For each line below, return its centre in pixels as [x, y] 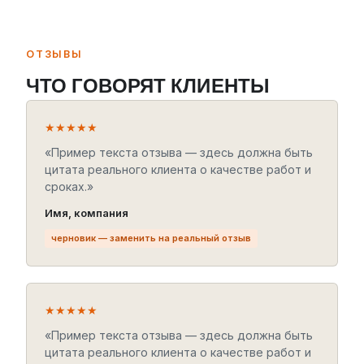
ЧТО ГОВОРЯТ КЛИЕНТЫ [148, 85]
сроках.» [69, 187]
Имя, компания [87, 213]
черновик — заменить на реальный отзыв [151, 238]
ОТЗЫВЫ [54, 54]
